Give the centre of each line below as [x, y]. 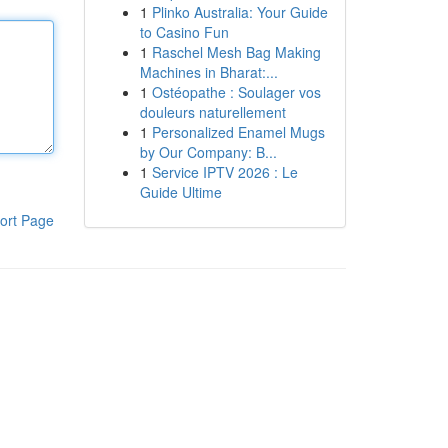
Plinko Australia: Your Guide [239, 12]
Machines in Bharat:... [208, 72]
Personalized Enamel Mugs [238, 132]
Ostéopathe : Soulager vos [236, 92]
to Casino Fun [184, 32]
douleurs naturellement [212, 112]
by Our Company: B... [208, 152]
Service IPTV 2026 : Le [224, 172]
